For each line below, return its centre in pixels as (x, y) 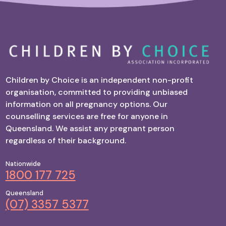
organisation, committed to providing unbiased (96, 92)
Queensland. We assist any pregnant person (90, 129)
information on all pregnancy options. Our (86, 104)
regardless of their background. (66, 141)
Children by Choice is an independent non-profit (99, 80)
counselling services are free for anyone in (87, 117)
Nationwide (23, 164)
